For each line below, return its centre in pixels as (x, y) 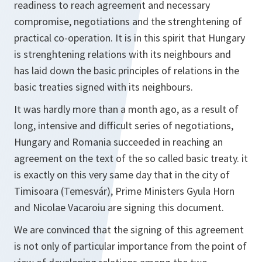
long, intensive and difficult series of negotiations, (124, 125)
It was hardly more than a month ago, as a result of (126, 109)
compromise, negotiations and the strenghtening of (128, 21)
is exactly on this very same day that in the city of (122, 175)
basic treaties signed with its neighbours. (104, 87)
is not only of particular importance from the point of (130, 246)
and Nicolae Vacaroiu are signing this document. (119, 207)
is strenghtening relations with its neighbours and (123, 54)
